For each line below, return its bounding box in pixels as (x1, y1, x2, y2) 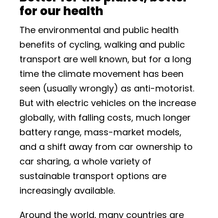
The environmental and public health (19, 24, 179, 36)
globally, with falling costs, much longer (19, 111, 191, 124)
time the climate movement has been (19, 68, 183, 80)
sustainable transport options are (19, 170, 166, 182)
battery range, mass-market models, (19, 126, 182, 138)
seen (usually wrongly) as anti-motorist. (19, 82, 194, 94)
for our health (19, 3, 103, 19)
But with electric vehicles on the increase (19, 97, 196, 109)
